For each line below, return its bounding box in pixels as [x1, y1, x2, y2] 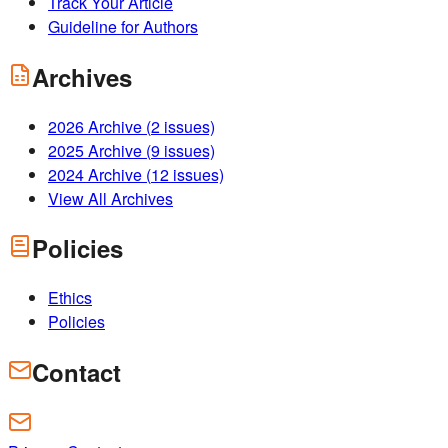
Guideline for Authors [48, 14, 198, 38]
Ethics [48, 286, 92, 310]
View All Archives [48, 186, 173, 210]
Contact [32, 355, 121, 390]
